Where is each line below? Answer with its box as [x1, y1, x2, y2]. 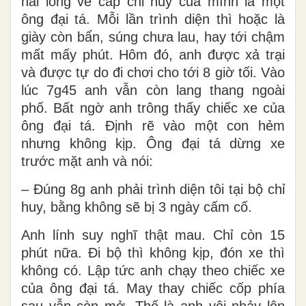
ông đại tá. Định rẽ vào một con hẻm [21, 117, 285, 133]
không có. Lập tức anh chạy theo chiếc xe [21, 262, 285, 278]
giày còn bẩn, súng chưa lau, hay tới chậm [21, 29, 285, 44]
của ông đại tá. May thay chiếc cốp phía [21, 280, 285, 296]
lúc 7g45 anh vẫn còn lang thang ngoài [21, 82, 285, 98]
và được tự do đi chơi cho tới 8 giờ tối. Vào [21, 64, 285, 80]
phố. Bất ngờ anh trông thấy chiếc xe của [21, 100, 285, 115]
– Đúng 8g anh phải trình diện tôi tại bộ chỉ [21, 181, 285, 197]
